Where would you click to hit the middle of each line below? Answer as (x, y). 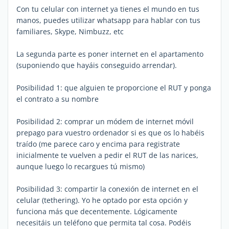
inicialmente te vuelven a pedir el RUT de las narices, (107, 155)
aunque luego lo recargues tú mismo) (81, 166)
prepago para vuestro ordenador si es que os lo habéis (110, 132)
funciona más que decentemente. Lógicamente (97, 211)
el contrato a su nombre (58, 99)
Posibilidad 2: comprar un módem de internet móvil (105, 121)
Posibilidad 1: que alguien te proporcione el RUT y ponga (114, 87)
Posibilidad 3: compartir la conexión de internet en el (107, 189)
